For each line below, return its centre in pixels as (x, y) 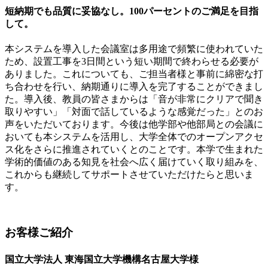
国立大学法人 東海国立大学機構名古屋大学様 (102, 259)
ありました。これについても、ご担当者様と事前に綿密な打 (134, 74)
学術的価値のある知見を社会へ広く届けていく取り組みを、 (134, 162)
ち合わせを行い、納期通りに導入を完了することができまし (134, 86)
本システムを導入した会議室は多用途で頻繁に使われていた (134, 48)
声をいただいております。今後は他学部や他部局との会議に (134, 124)
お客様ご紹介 (39, 233)
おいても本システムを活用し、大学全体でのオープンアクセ (134, 136)
